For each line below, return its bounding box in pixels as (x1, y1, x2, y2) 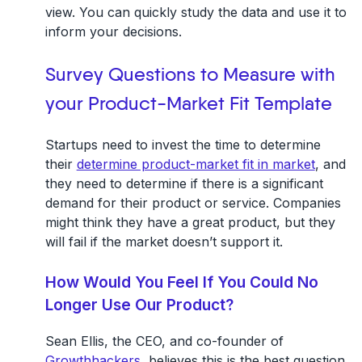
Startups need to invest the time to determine (44, 136, 321, 153)
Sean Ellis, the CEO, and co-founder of (44, 332, 284, 349)
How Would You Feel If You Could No (44, 271, 318, 292)
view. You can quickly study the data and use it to (44, 3, 347, 20)
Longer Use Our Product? (44, 294, 234, 314)
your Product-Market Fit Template (44, 94, 332, 114)
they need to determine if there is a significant (44, 175, 323, 192)
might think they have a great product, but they (44, 213, 335, 230)
